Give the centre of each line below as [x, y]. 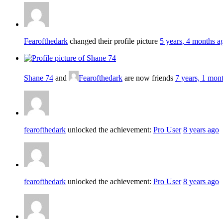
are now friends [149, 78]
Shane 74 [39, 78]
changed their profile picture [114, 41]
